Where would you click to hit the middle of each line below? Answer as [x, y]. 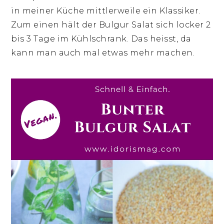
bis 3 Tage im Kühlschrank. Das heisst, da [101, 38]
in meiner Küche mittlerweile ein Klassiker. [106, 10]
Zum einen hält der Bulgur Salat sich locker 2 [111, 24]
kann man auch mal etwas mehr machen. [103, 52]
